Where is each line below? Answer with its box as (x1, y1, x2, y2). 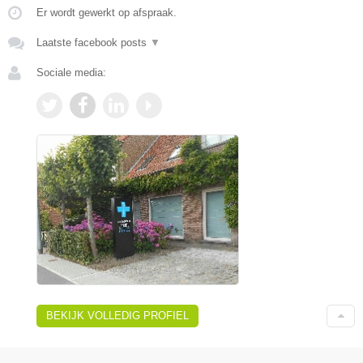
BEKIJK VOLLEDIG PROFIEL (46, 310, 189, 322)
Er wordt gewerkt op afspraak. (36, 6, 177, 19)
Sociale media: (36, 66, 106, 79)
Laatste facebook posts (36, 36, 150, 49)
